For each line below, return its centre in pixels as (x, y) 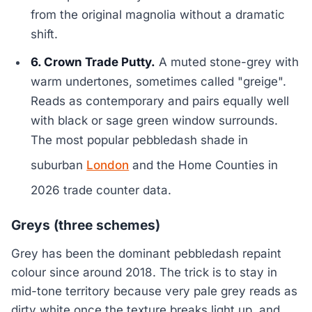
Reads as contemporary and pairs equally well (160, 101)
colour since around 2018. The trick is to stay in (144, 272)
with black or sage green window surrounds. (155, 121)
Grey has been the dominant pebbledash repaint (146, 253)
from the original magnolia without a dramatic (158, 15)
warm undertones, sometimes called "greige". (159, 82)
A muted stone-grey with (227, 62)
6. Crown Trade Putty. (93, 62)
